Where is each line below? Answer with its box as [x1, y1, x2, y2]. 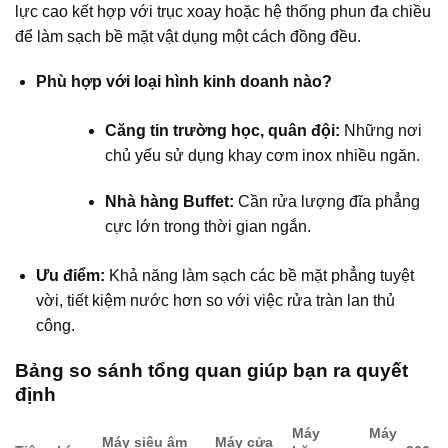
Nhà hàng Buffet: [104, 193, 234, 211]
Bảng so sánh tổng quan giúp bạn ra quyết [15, 359, 408, 381]
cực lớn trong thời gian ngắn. [104, 218, 311, 236]
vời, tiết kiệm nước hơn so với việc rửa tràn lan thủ [35, 292, 395, 310]
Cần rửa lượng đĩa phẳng [233, 193, 420, 211]
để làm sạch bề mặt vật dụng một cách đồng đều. [15, 27, 361, 45]
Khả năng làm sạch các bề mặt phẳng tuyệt [104, 267, 414, 285]
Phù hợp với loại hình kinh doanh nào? [35, 73, 332, 91]
